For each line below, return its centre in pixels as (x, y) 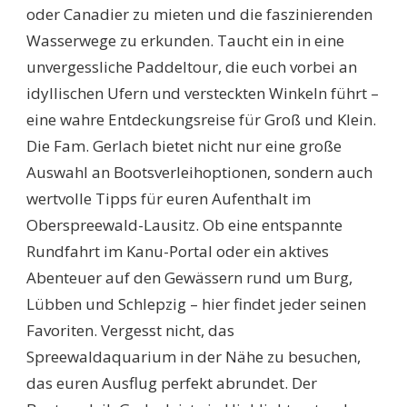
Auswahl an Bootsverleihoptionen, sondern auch (199, 173)
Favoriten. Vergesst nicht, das (130, 331)
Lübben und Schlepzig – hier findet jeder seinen (196, 304)
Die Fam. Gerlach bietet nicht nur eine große (184, 146)
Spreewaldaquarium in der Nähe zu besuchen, (194, 357)
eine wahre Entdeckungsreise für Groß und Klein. (201, 120)
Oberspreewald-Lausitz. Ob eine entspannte (184, 225)
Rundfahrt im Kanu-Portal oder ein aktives (178, 252)
